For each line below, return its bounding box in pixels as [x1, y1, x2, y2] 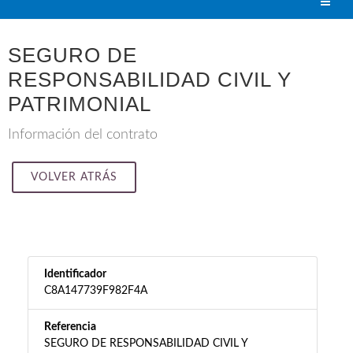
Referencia [44, 321, 96, 333]
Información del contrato [8, 128, 158, 142]
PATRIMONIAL [8, 92, 151, 116]
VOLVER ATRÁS [31, 172, 117, 183]
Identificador [44, 269, 106, 280]
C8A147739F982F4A [44, 285, 147, 296]
